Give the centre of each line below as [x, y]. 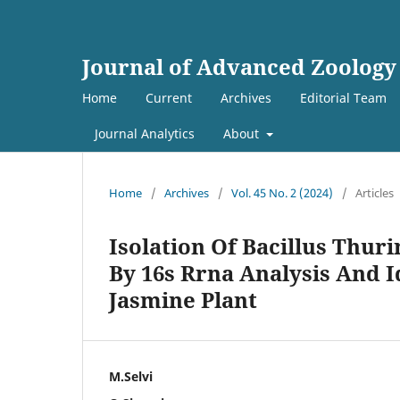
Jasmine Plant [183, 299]
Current [169, 97]
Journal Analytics [145, 133]
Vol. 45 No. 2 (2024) [282, 192]
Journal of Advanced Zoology [239, 67]
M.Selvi [131, 376]
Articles [375, 192]
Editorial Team [343, 97]
